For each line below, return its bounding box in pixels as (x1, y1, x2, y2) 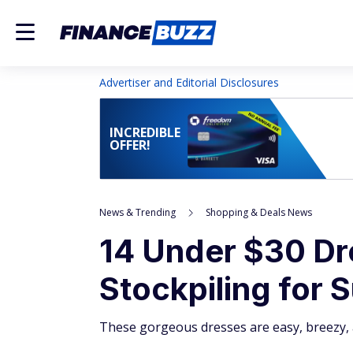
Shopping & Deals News (206, 206, 312, 219)
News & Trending (99, 206, 176, 219)
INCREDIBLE (110, 124, 180, 141)
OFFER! (110, 136, 150, 154)
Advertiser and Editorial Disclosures (99, 75, 279, 90)
